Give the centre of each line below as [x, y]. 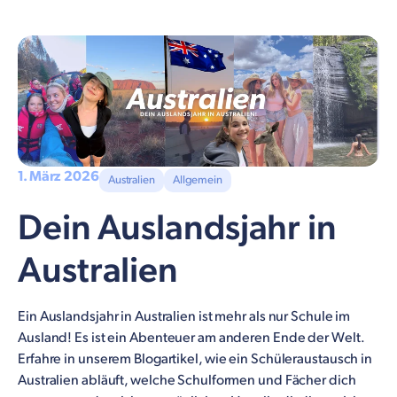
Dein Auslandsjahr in [177, 228]
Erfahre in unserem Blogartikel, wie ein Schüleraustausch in [195, 359]
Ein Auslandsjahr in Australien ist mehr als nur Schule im [184, 316]
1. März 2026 [58, 176]
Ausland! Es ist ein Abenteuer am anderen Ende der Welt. [191, 338]
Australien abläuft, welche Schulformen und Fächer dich [187, 380]
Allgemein [197, 180]
